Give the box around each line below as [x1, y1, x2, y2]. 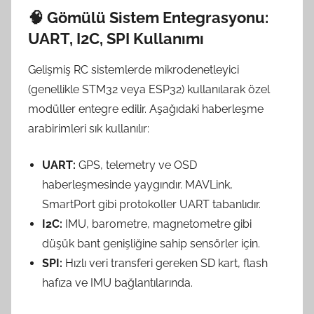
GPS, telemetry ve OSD [76, 158, 197, 172]
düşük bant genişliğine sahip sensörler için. [42, 237, 260, 251]
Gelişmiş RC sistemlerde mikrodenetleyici [28, 63, 239, 77]
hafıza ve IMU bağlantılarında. [42, 276, 193, 290]
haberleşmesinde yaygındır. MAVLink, [42, 178, 233, 192]
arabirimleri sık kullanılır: [28, 122, 149, 136]
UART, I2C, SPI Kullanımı [28, 29, 204, 48]
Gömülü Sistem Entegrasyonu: [47, 8, 268, 27]
